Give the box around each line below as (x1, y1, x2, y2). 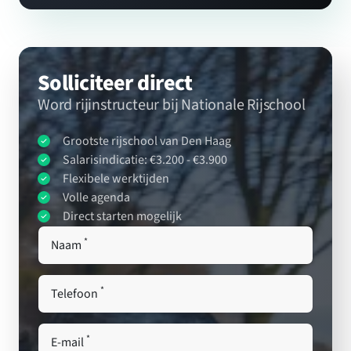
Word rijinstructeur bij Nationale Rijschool (38, 94, 306, 116)
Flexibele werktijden (63, 170, 169, 187)
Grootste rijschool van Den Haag (63, 132, 231, 150)
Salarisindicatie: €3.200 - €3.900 (63, 151, 227, 168)
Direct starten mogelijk (63, 208, 182, 225)
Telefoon (51, 285, 100, 302)
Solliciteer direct (38, 67, 193, 99)
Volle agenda (63, 189, 130, 206)
